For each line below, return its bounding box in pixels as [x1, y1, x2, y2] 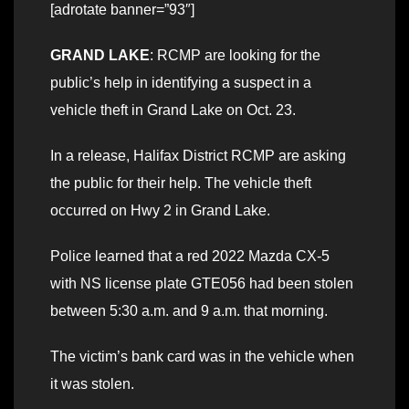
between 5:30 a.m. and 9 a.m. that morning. [50, 303, 328, 320]
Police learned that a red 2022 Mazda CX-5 [50, 248, 330, 265]
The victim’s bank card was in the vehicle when [50, 349, 354, 365]
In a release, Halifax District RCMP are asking [50, 148, 346, 164]
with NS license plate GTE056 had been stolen [50, 276, 353, 292]
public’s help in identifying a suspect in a [50, 75, 311, 91]
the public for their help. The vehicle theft [50, 175, 311, 192]
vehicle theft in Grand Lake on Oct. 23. [50, 102, 296, 119]
